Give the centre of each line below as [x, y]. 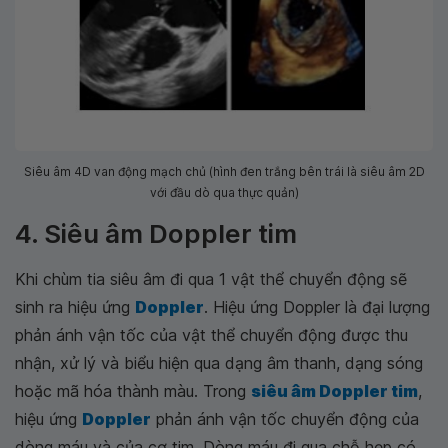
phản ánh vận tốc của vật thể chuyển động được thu [211, 335]
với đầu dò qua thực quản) [224, 193]
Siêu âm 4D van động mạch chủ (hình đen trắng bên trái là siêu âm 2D [224, 172]
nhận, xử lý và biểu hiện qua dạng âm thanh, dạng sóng [219, 363]
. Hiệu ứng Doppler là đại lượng [317, 307]
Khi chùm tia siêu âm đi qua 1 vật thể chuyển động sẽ [211, 279]
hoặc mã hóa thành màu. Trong [133, 391]
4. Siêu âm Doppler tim [156, 234]
